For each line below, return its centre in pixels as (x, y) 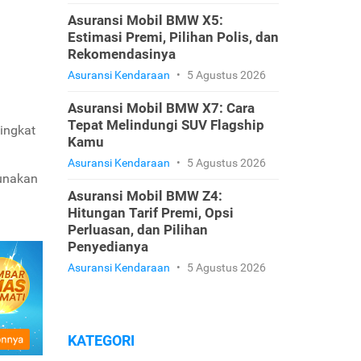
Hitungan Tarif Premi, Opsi (150, 213)
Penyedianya (108, 247)
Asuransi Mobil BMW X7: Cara (161, 108)
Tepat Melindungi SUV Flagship (166, 125)
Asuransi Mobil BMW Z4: (145, 196)
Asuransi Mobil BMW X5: (145, 20)
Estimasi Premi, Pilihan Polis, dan (173, 37)
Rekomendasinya (121, 54)
